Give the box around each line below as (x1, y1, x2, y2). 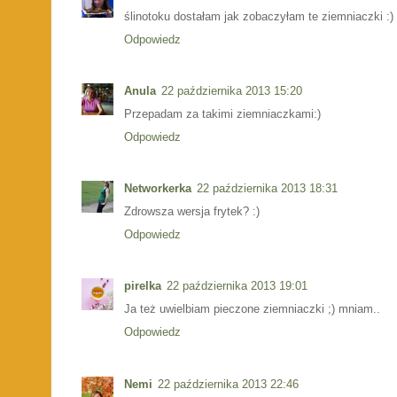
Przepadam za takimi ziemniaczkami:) (124, 106, 321, 121)
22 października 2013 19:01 (167, 279, 307, 293)
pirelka (124, 279, 161, 293)
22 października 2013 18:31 (197, 182, 338, 196)
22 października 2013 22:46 (158, 377, 299, 391)
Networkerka (124, 182, 191, 196)
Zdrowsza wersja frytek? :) (124, 205, 260, 219)
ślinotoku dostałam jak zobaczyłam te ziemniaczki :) (124, 9, 393, 23)
